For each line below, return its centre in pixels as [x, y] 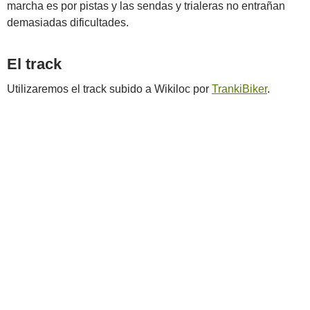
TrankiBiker [239, 89]
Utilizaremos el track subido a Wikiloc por [109, 89]
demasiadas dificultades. [68, 22]
